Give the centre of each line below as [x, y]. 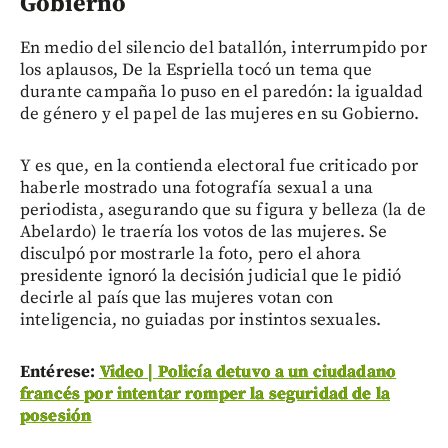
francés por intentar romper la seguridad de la [205, 393]
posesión [56, 415]
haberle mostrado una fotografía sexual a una [197, 187]
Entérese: [60, 371]
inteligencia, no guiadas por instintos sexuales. [201, 319]
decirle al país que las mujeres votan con [177, 297]
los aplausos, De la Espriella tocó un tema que [196, 69]
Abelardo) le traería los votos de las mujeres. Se [204, 231]
